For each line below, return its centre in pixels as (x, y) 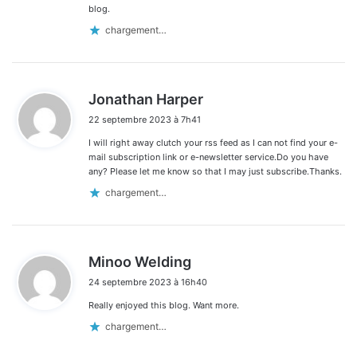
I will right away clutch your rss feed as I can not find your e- (213, 142)
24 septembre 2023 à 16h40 (148, 282)
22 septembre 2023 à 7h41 (145, 119)
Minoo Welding (140, 261)
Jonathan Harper (146, 99)
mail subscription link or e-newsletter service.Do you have (208, 157)
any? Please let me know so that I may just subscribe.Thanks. (215, 171)
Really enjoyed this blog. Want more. (164, 305)
